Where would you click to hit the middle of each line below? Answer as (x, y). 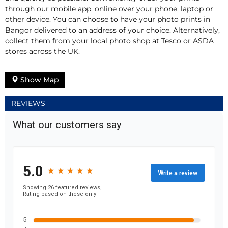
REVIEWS (28, 104)
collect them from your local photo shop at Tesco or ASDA (109, 41)
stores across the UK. (42, 52)
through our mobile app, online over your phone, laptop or (109, 9)
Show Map (39, 80)
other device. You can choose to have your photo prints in (108, 20)
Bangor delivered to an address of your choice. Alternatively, (112, 30)
